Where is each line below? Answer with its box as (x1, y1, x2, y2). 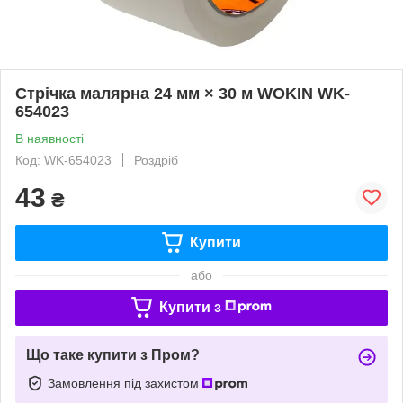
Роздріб (134, 152, 178, 167)
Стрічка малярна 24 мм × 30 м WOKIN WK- (15, 84, 350, 103)
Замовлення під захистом (48, 375, 202, 390)
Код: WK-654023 (15, 152, 112, 167)
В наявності (15, 130, 84, 146)
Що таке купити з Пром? (26, 346, 200, 363)
